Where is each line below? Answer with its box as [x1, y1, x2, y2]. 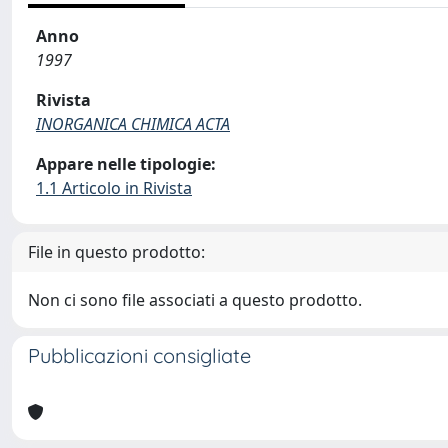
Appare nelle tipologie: [36, 153, 216, 175]
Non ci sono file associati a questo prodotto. [28, 289, 362, 311]
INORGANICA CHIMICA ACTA [36, 113, 230, 135]
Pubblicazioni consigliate [28, 343, 251, 368]
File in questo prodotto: [28, 241, 205, 263]
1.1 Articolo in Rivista [36, 177, 192, 199]
